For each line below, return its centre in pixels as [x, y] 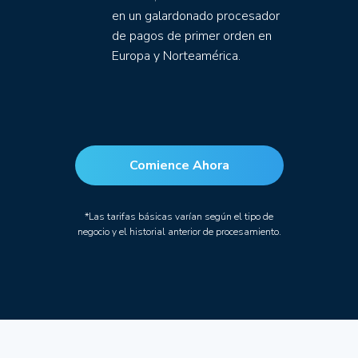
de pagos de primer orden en [192, 36]
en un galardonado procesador [196, 16]
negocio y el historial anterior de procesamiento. [179, 232]
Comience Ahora [179, 165]
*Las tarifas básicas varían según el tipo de [179, 217]
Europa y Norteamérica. [176, 56]
